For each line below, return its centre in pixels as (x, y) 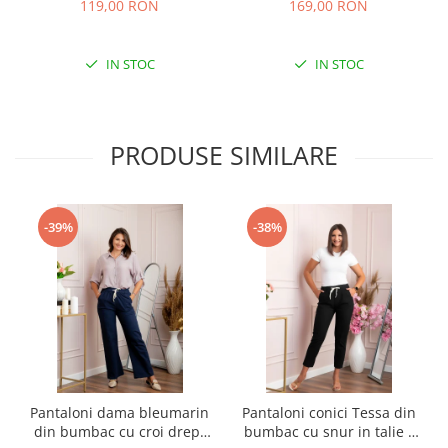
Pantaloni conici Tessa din (328, 412)
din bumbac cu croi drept (119, 431)
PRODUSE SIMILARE (224, 155)
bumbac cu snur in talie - (328, 431)
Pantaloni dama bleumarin (119, 412)
